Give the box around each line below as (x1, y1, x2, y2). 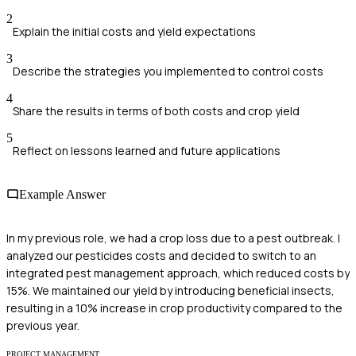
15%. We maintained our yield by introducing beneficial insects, (6, 283, 335, 299)
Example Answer (19, 187, 106, 201)
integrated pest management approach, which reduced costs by (6, 265, 350, 281)
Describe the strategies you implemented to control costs (13, 63, 323, 79)
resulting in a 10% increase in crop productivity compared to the (6, 300, 342, 316)
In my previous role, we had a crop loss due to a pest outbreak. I (6, 230, 340, 246)
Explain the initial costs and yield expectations (13, 23, 256, 39)
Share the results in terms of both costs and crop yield (13, 103, 300, 118)
